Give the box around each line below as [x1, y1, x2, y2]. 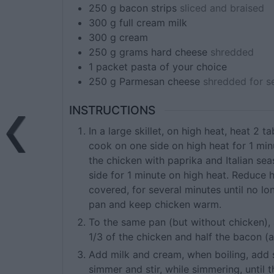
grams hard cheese [119, 46, 210, 59]
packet [96, 61, 128, 73]
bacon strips [119, 2, 177, 15]
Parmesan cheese [119, 75, 203, 88]
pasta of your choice [131, 61, 227, 73]
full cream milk [119, 17, 187, 29]
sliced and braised [180, 2, 264, 15]
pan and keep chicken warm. [89, 198, 221, 210]
